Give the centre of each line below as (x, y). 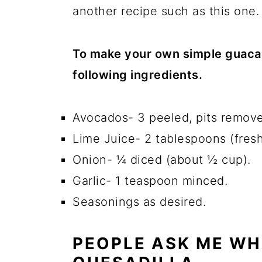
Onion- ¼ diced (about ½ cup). (162, 160)
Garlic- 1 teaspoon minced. (150, 181)
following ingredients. (137, 75)
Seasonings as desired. (139, 202)
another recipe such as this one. (166, 11)
